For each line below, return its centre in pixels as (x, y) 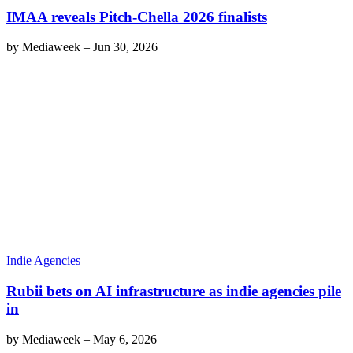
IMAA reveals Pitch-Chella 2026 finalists (137, 17)
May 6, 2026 (125, 339)
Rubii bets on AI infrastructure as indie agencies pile (174, 292)
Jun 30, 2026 (125, 47)
